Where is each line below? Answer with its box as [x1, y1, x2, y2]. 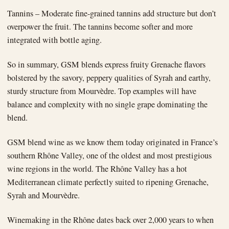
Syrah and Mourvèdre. [7, 189, 80, 201]
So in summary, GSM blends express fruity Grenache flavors [7, 58, 205, 70]
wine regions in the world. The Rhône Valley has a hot [7, 163, 187, 174]
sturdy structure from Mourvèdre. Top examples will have [7, 85, 196, 97]
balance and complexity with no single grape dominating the [7, 98, 208, 110]
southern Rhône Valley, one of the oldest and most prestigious [7, 149, 212, 161]
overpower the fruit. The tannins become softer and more [7, 20, 193, 32]
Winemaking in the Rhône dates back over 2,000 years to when [7, 214, 214, 225]
